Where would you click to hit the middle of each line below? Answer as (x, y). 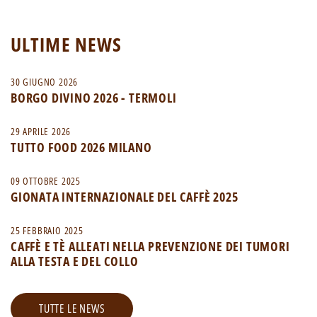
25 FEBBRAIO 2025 (47, 231)
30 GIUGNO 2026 (45, 82)
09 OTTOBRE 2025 (46, 181)
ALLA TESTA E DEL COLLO (75, 261)
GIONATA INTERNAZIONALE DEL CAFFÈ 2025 (125, 197)
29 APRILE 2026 (41, 132)
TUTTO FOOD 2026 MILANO (81, 148)
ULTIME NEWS (67, 45)
